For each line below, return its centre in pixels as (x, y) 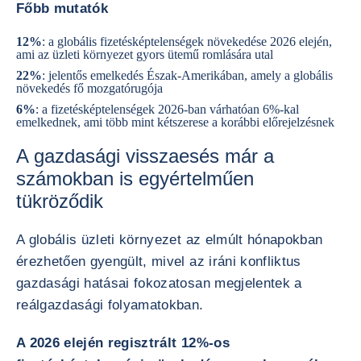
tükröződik (60, 201)
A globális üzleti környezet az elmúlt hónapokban (170, 240)
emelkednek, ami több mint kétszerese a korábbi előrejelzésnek (177, 122)
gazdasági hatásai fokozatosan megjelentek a (159, 283)
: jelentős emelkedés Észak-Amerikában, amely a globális (187, 75)
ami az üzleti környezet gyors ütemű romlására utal (145, 54)
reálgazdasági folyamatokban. (110, 305)
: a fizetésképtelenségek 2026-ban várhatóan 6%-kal (167, 109)
